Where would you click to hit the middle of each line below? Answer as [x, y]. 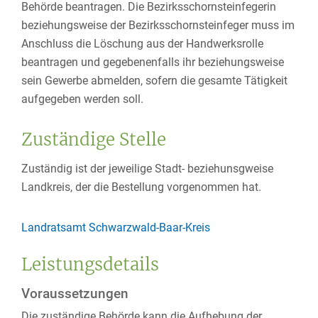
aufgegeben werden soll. [82, 99]
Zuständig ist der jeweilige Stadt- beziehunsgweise [147, 169]
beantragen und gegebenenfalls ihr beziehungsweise [153, 62]
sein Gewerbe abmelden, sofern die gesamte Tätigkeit [154, 81]
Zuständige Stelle [94, 139]
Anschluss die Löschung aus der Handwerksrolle [142, 44]
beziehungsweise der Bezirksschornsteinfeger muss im [158, 25]
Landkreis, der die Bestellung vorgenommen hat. [141, 187]
